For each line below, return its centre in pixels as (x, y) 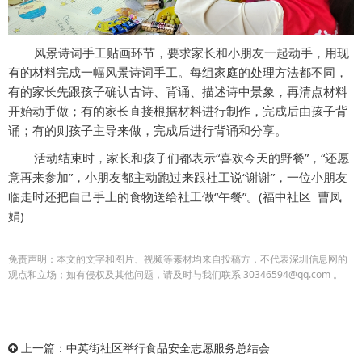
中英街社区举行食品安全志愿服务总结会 (168, 347)
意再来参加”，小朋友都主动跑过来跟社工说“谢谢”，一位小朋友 (178, 177)
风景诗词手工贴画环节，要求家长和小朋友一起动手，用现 (192, 52)
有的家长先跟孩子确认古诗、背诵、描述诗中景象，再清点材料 (178, 91)
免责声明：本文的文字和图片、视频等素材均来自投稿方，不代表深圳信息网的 (178, 259)
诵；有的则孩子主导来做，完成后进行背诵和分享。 (147, 130)
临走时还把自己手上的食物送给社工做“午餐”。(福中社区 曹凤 (175, 196)
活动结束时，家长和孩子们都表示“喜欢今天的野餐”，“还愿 (179, 157)
